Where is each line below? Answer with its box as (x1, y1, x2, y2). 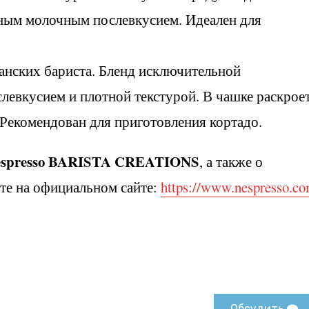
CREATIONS (114, 151, 199, 172)
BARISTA (48, 151, 111, 172)
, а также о (199, 152, 263, 172)
